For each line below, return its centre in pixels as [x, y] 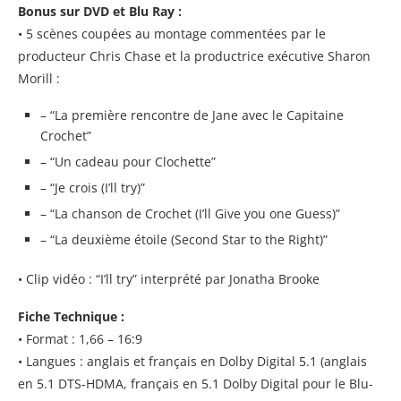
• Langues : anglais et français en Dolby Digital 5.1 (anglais [192, 361]
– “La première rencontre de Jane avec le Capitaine [192, 115]
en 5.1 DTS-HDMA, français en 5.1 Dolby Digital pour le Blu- [196, 383]
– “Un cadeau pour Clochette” [128, 161]
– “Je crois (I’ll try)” [93, 187]
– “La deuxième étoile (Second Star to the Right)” [184, 239]
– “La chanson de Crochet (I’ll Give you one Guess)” [190, 213]
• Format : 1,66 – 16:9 [80, 338]
